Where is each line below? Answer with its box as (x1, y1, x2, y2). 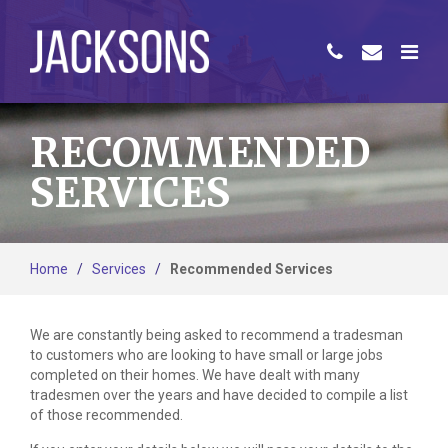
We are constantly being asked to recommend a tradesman (30, 326, 403, 343)
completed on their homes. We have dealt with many (30, 366, 360, 383)
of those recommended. (30, 406, 183, 423)
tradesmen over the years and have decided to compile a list (30, 386, 408, 403)
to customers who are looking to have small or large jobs (30, 346, 383, 363)
